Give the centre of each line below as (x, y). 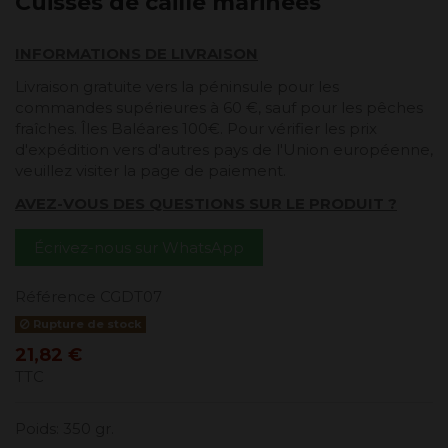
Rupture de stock (85, 323)
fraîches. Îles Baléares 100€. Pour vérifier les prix (196, 129)
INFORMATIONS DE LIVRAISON (136, 54)
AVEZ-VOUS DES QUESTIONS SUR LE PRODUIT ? (206, 204)
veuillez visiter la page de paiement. (152, 171)
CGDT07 (131, 297)
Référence (55, 297)
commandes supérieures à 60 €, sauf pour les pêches (219, 108)
